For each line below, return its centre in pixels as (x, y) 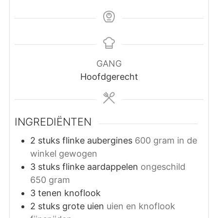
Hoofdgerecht (109, 77)
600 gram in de (166, 140)
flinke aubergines (98, 140)
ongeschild (163, 166)
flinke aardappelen (100, 166)
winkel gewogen (64, 153)
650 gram (50, 180)
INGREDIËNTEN (53, 121)
